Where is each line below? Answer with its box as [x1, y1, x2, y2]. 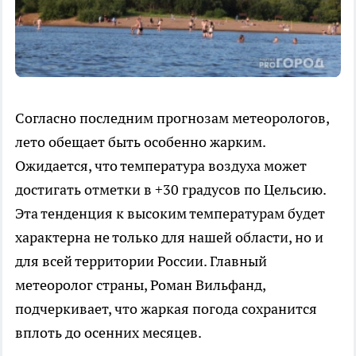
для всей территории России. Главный [15, 251, 267, 270]
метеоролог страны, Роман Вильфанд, [15, 275, 265, 294]
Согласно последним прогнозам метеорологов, [15, 108, 329, 127]
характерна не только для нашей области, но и [15, 227, 323, 246]
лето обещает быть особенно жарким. [15, 132, 265, 151]
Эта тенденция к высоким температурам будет [15, 203, 325, 222]
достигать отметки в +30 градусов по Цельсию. [15, 180, 326, 199]
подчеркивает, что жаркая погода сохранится [15, 299, 317, 318]
